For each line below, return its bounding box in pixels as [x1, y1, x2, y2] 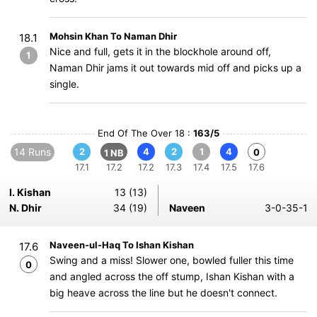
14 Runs [14, 146, 51, 158]
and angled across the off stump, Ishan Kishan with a [50, 270, 294, 282]
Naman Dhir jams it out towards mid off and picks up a [50, 62, 301, 74]
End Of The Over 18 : [98, 127, 193, 139]
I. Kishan [9, 186, 51, 198]
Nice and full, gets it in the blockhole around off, [50, 45, 271, 57]
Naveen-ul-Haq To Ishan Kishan [50, 239, 194, 250]
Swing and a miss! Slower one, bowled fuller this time [50, 254, 294, 266]
